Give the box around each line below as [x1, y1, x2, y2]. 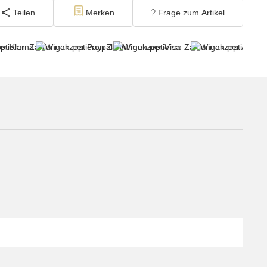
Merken [86, 7, 115, 17]
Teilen [13, 7, 35, 17]
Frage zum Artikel [158, 7, 225, 17]
